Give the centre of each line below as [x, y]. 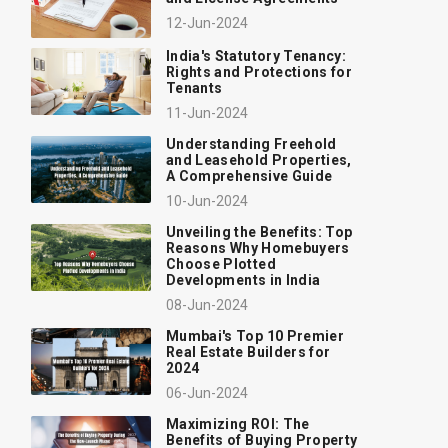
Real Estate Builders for [248, 351]
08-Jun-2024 [207, 304]
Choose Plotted [221, 263]
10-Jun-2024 [207, 200]
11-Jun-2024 [207, 112]
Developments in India [243, 279]
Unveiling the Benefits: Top [259, 231]
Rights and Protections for [259, 71]
